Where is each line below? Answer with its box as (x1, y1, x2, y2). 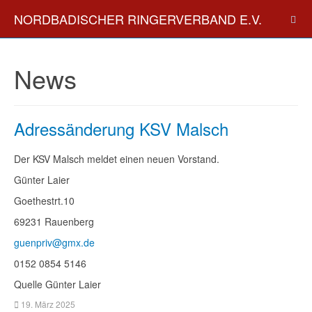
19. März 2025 (21, 298, 75, 310)
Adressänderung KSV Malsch (14, 116, 228, 141)
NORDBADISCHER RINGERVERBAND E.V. (14, 10, 262, 28)
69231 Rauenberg (14, 214, 94, 228)
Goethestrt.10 (14, 194, 75, 208)
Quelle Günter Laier (14, 277, 101, 291)
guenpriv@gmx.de (14, 235, 95, 249)
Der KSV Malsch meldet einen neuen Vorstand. (14, 152, 219, 166)
